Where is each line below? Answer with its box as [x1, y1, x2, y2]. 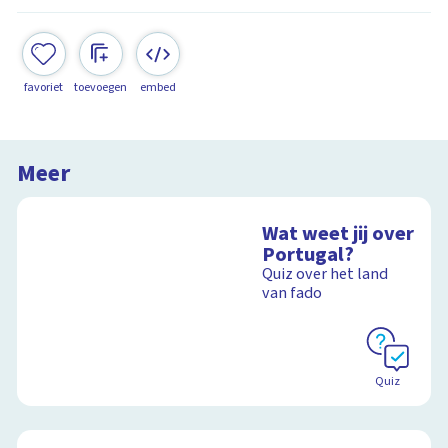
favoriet [24, 78, 64, 96]
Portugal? [262, 240, 355, 270]
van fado [262, 282, 323, 305]
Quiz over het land [262, 263, 389, 286]
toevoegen [74, 78, 128, 96]
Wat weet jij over [262, 219, 415, 249]
